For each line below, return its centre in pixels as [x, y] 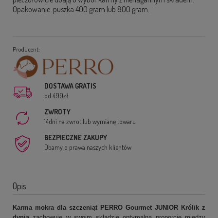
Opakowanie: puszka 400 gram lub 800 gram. [81, 9]
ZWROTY [57, 111]
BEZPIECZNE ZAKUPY [76, 137]
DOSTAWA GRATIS [70, 86]
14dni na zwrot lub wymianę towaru [90, 121]
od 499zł [56, 95]
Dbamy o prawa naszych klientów [88, 147]
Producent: [26, 49]
